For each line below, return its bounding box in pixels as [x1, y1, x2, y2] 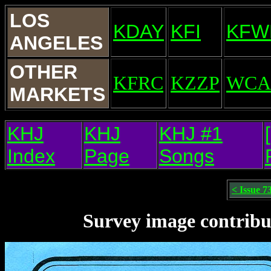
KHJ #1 [159, 123, 223, 145]
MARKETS [10, 83, 105, 105]
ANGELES [10, 32, 103, 54]
